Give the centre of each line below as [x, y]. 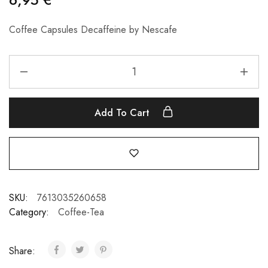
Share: [24, 251]
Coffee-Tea [81, 212]
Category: [29, 212]
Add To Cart [124, 112]
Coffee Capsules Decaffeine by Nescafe [93, 29]
